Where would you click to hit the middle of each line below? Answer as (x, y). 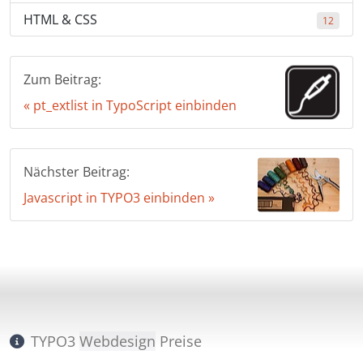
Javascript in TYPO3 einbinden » (119, 198)
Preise (179, 341)
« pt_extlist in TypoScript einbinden (130, 105)
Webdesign (117, 341)
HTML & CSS (60, 19)
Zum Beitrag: (62, 79)
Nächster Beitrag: (77, 172)
